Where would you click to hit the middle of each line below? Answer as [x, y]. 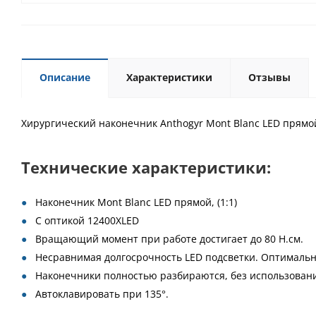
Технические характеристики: [146, 168]
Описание [65, 77]
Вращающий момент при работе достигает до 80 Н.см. [169, 239]
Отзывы [269, 77]
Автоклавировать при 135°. [102, 294]
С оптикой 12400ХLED [87, 220]
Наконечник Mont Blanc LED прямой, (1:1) [136, 202]
